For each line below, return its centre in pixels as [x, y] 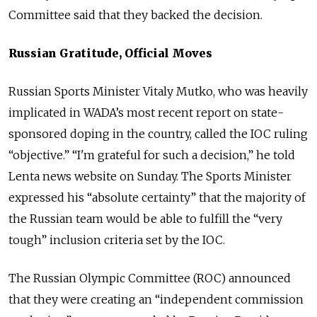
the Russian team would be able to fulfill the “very [145, 218]
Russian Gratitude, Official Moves [110, 53]
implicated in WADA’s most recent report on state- [146, 112]
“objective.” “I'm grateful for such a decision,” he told [152, 155]
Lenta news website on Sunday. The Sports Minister [150, 176]
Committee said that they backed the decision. [136, 15]
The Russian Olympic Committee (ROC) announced [150, 278]
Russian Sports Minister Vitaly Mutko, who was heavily [158, 91]
